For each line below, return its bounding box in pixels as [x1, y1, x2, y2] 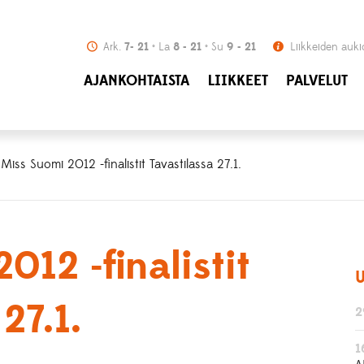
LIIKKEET [207, 71, 268, 90]
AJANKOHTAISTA [84, 71, 190, 90]
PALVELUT [286, 71, 349, 90]
